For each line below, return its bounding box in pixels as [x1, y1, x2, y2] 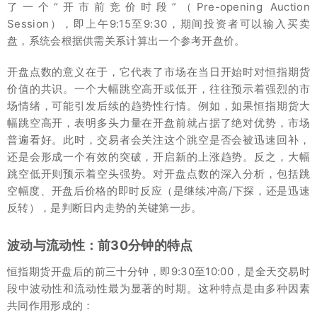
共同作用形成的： [7, 298, 94, 312]
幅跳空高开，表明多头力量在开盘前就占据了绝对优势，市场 [7, 115, 310, 129]
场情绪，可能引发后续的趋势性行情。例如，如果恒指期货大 [7, 98, 310, 113]
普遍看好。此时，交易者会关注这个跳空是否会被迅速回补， [7, 132, 310, 146]
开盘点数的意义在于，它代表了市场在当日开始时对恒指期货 [7, 64, 310, 79]
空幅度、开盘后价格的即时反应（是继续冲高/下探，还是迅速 [7, 183, 310, 197]
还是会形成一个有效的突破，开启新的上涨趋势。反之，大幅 [7, 149, 310, 163]
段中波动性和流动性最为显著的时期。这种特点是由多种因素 [7, 281, 310, 295]
